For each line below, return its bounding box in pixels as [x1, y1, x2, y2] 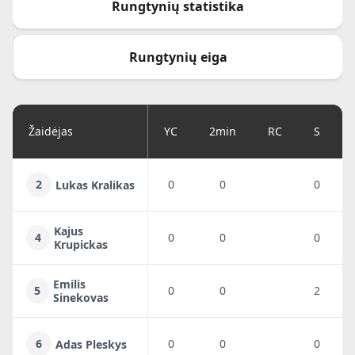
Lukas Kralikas [55, 177, 135, 193]
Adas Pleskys [55, 336, 127, 352]
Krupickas [53, 237, 108, 252]
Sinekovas [52, 290, 109, 305]
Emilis [52, 277, 86, 292]
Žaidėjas [29, 124, 73, 139]
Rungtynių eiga [128, 48, 227, 66]
